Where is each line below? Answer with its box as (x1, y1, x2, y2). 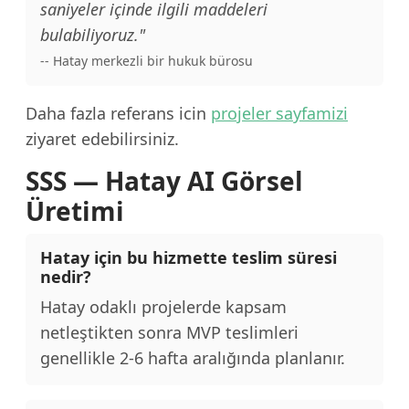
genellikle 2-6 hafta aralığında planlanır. (40, 347, 345, 370)
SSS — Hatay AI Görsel (26, 163, 303, 199)
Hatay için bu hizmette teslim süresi (40, 246, 337, 269)
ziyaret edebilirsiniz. (26, 128, 179, 151)
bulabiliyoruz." (40, 24, 145, 47)
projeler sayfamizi (211, 102, 348, 125)
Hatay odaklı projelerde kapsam (40, 296, 287, 319)
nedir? (40, 266, 91, 288)
